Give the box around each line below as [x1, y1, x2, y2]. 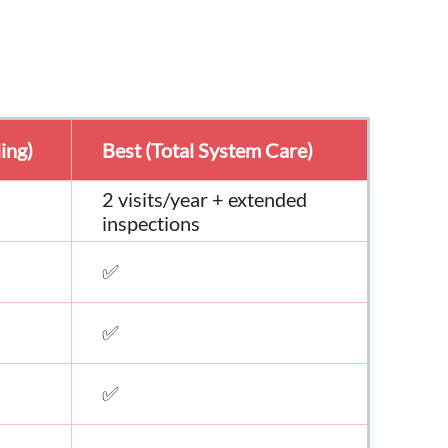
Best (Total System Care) [102, 137, 314, 162]
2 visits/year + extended [102, 186, 308, 211]
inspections [102, 210, 201, 235]
